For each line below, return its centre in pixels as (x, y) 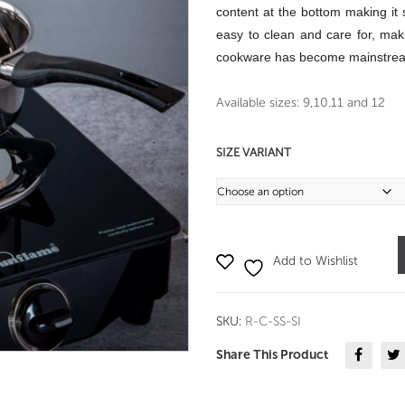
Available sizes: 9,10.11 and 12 (301, 103)
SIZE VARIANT (254, 153)
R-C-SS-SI (273, 321)
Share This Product (272, 355)
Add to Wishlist (316, 260)
